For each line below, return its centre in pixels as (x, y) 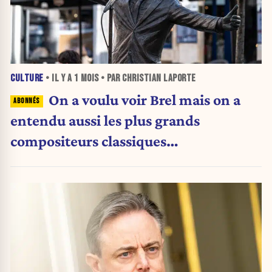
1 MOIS (86, 79)
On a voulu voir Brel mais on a (144, 99)
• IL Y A (59, 79)
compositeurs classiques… (94, 141)
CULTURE (27, 79)
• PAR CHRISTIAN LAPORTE (147, 79)
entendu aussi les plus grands (105, 120)
